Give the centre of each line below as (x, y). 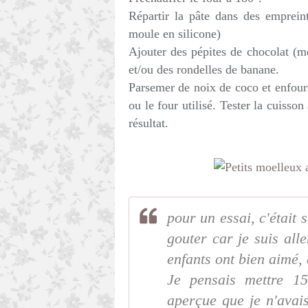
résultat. (148, 123)
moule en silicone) (175, 34)
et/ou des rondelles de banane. (204, 69)
